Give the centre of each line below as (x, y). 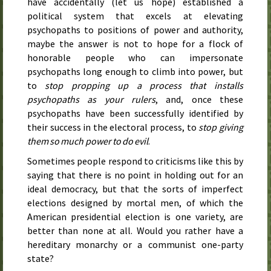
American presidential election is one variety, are (135, 217)
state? (41, 259)
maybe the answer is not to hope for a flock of (135, 44)
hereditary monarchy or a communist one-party (135, 245)
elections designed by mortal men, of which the (135, 203)
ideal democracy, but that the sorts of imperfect (135, 189)
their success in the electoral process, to (113, 127)
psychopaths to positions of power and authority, (135, 30)
